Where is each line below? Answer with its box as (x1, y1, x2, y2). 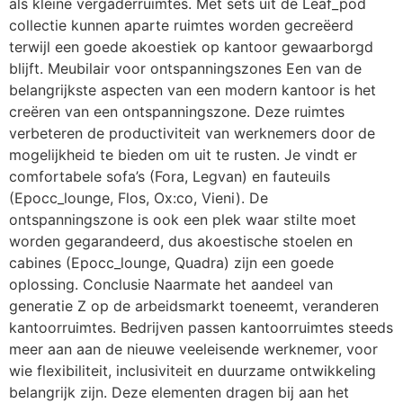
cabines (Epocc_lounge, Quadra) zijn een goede (9, 253, 334, 272)
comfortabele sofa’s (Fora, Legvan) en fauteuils (9, 166, 330, 185)
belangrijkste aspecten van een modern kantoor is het (9, 80, 376, 99)
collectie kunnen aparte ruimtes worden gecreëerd (9, 15, 354, 34)
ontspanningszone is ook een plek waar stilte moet (9, 210, 356, 228)
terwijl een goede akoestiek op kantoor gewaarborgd (9, 37, 373, 56)
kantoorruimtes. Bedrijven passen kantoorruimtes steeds (9, 318, 393, 336)
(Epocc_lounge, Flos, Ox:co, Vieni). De (9, 188, 268, 207)
